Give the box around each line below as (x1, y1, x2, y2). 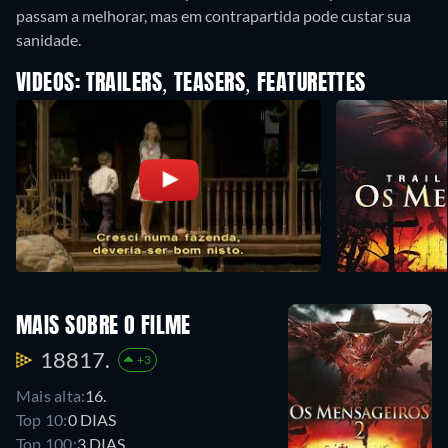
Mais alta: (16, 386, 86, 406)
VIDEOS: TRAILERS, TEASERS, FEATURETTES (16, 73, 366, 95)
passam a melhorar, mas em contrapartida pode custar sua (16, 6, 411, 25)
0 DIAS (67, 410, 116, 430)
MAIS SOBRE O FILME (16, 316, 191, 339)
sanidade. (16, 30, 81, 49)
